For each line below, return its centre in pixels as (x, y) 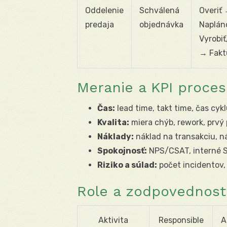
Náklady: (116, 136)
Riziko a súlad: (127, 165)
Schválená (159, 10)
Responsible (181, 220)
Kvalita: (113, 122)
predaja (100, 24)
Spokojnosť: (122, 150)
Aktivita (113, 220)
